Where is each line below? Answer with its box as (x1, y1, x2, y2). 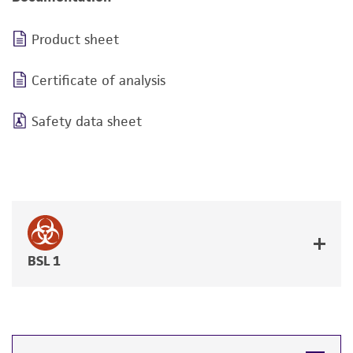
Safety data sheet (32, 113, 142, 130)
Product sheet (32, 31, 119, 48)
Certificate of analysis (32, 72, 165, 89)
